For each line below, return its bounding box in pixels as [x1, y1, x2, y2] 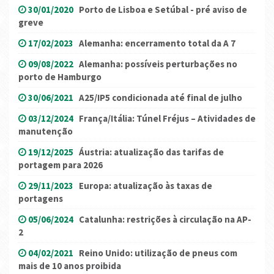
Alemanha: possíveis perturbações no [79, 58, 237, 70]
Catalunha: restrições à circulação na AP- [79, 213, 251, 226]
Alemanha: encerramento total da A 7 [79, 37, 235, 50]
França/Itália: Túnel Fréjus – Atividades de [79, 113, 256, 125]
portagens [18, 193, 63, 205]
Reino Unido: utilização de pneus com [79, 247, 237, 259]
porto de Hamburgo [18, 71, 102, 83]
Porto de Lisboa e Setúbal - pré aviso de [79, 4, 247, 16]
